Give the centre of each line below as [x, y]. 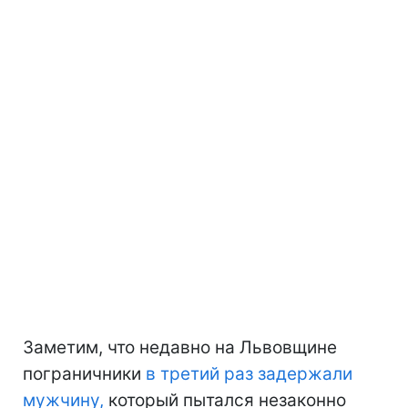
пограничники [84, 373]
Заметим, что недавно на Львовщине [180, 347]
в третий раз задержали [249, 373]
